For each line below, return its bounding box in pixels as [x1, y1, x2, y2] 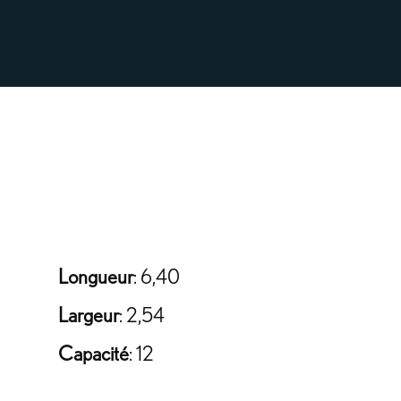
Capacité [58, 345, 129, 365]
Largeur [58, 306, 119, 327]
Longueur [58, 268, 133, 288]
